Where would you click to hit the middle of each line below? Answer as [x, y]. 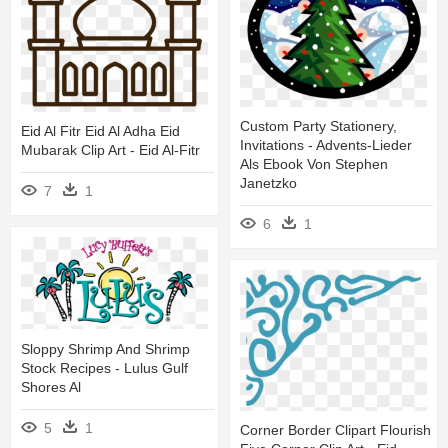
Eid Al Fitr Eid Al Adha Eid [100, 130]
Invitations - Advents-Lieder [326, 144]
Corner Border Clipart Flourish [335, 430]
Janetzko [268, 182]
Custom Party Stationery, [318, 125]
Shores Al [51, 386]
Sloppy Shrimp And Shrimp [105, 348]
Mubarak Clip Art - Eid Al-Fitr [110, 149]
